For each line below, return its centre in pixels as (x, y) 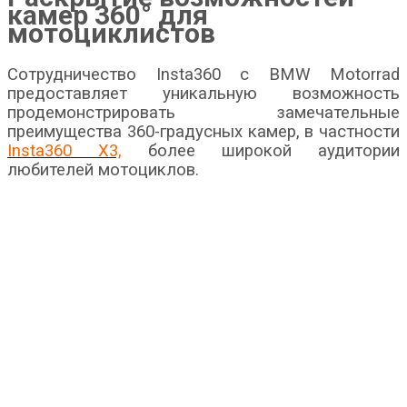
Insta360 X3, (65, 150)
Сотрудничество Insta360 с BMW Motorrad (203, 74)
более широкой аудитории (261, 150)
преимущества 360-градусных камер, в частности (203, 131)
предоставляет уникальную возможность (203, 93)
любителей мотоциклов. (103, 169)
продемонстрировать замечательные (203, 112)
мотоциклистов (111, 33)
